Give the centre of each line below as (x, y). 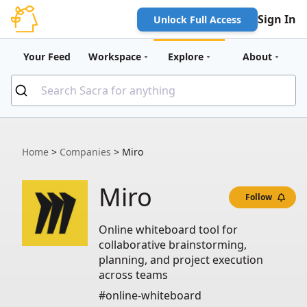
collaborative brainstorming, (173, 245)
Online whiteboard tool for (168, 230)
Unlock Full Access (197, 19)
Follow (259, 197)
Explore (186, 57)
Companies (85, 152)
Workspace (114, 57)
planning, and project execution (181, 260)
